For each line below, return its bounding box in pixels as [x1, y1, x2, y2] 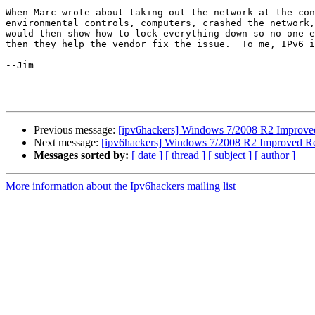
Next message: [34, 136, 101, 149]
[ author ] [255, 149, 295, 162]
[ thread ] [165, 149, 205, 162]
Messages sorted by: [34, 149, 129, 162]
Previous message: [34, 124, 118, 136]
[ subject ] [208, 149, 252, 162]
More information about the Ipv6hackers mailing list [6, 180, 236, 193]
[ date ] [131, 149, 162, 162]
